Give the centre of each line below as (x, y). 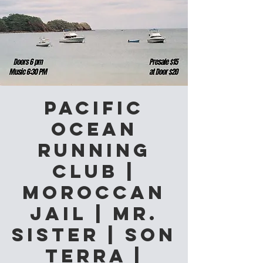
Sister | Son (94, 235)
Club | (94, 171)
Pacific (94, 108)
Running (94, 150)
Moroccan (94, 193)
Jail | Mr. (94, 214)
